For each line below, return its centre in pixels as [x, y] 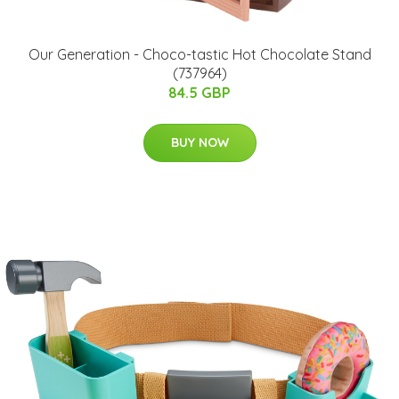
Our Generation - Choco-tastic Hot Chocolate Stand [199, 55]
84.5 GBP [199, 93]
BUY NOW [199, 143]
